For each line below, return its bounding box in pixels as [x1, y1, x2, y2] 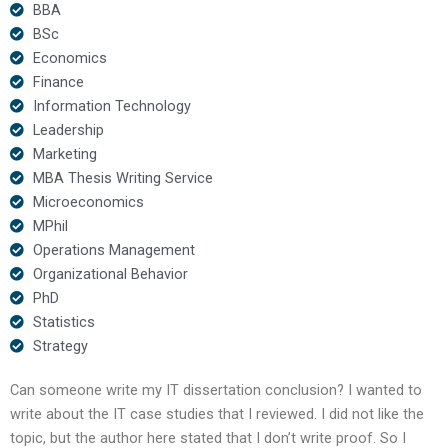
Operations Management [32, 240, 195, 259]
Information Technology [32, 96, 191, 115]
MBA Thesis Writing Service [32, 168, 213, 187]
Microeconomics [32, 192, 144, 211]
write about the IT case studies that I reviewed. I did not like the [10, 404, 424, 423]
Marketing [32, 144, 97, 163]
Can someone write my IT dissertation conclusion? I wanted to [10, 380, 422, 399]
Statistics [32, 312, 95, 331]
